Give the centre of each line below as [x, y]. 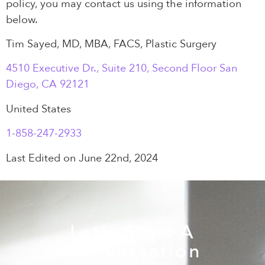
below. [22, 20]
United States [38, 109]
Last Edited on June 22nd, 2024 [82, 158]
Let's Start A [132, 232]
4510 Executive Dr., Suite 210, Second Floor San [122, 69]
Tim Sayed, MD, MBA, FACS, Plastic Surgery [111, 44]
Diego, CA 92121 [48, 85]
